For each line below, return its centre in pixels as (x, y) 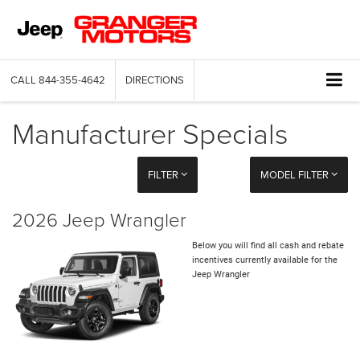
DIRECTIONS (155, 80)
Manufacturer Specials (150, 133)
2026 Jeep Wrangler (99, 219)
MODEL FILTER (295, 175)
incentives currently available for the (265, 260)
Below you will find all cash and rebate (268, 246)
